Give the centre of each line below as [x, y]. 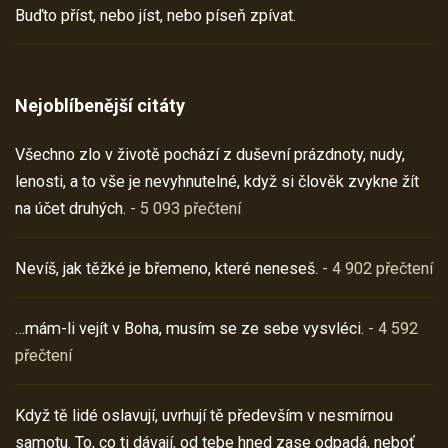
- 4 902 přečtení [375, 268]
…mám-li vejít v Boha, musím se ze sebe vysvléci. [189, 328]
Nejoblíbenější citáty [100, 105]
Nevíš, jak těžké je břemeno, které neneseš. [166, 268]
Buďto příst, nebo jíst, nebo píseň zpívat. [155, 15]
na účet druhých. [70, 208]
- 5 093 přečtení [183, 208]
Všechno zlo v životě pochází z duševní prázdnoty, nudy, [210, 154]
